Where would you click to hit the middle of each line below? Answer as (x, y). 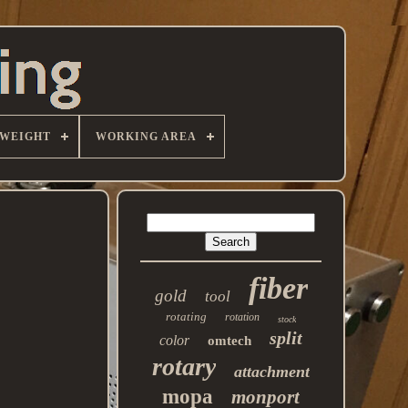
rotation (243, 317)
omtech (230, 341)
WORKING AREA (146, 137)
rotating (187, 316)
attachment (272, 372)
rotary (184, 367)
